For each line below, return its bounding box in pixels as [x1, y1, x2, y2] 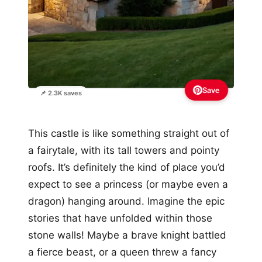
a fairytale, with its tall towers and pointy [28, 144, 219, 157]
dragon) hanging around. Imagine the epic [28, 195, 225, 208]
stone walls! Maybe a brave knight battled [28, 229, 226, 242]
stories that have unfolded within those [28, 212, 212, 225]
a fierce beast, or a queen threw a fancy [28, 246, 216, 258]
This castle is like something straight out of [28, 127, 229, 140]
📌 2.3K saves [40, 89, 82, 98]
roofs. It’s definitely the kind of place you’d [28, 161, 225, 174]
